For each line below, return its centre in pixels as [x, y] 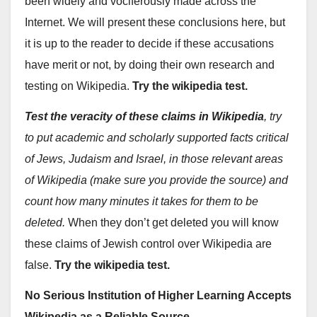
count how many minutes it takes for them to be [142, 202]
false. [40, 265]
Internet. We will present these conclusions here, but [155, 23]
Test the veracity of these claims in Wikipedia [144, 117]
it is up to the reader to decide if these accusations [149, 44]
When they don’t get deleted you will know [172, 223]
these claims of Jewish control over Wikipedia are [148, 244]
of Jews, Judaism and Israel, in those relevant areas [154, 159]
